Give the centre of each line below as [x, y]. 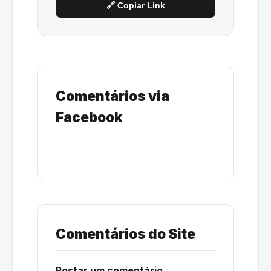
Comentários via [113, 96]
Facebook [89, 117]
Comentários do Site [126, 233]
